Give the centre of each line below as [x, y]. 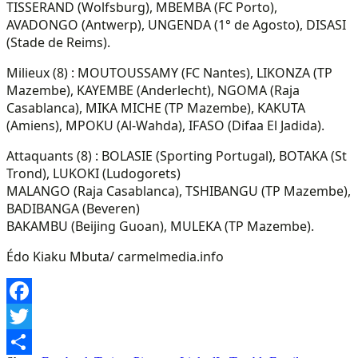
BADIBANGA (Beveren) [73, 208]
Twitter [28, 342]
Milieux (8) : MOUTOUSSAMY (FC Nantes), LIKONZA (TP [169, 72]
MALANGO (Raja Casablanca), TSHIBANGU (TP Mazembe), [179, 191]
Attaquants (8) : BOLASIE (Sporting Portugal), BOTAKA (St [177, 155]
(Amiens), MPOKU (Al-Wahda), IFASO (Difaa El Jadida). [165, 125]
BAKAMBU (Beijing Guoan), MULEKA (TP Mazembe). [160, 226]
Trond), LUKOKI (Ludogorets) [93, 173]
